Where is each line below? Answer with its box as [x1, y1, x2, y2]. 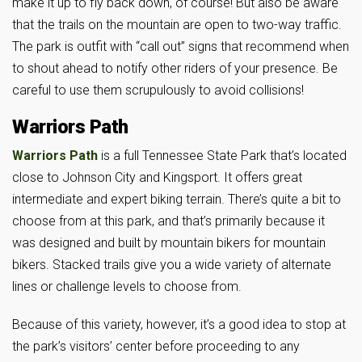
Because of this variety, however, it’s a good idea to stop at [12, 317, 346, 333]
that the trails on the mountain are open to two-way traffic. [12, 17, 342, 33]
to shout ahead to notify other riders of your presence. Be [12, 61, 338, 77]
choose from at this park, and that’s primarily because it [12, 213, 325, 229]
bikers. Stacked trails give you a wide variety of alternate [12, 257, 331, 273]
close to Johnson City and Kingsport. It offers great [12, 170, 302, 186]
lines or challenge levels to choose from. [12, 279, 242, 295]
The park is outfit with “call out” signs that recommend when [12, 39, 349, 55]
